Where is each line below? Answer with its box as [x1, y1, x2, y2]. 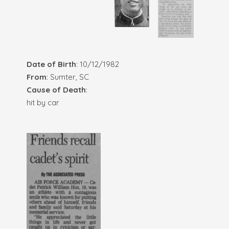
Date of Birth [27, 59, 76, 69]
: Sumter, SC [47, 72, 89, 82]
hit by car [27, 97, 59, 107]
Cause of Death [27, 84, 86, 95]
